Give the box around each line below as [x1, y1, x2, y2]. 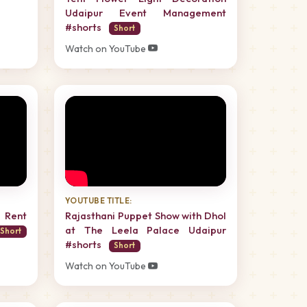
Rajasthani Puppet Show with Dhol [65, 209, 226, 223]
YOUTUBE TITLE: [65, 195, 132, 206]
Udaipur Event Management [65, 6, 226, 19]
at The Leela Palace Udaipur [65, 223, 226, 237]
